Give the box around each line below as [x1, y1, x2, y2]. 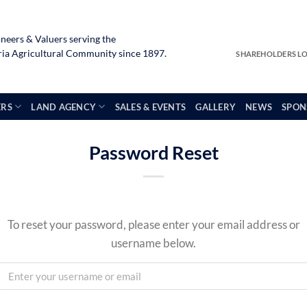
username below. [111, 236, 196, 250]
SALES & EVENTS [114, 101, 186, 112]
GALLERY [195, 101, 236, 112]
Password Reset [88, 141, 219, 164]
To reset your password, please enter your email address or [7, 217, 300, 232]
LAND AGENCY [31, 101, 97, 112]
